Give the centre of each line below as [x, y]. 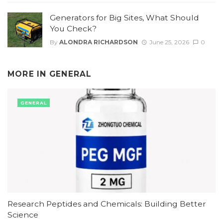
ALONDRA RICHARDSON [99, 42]
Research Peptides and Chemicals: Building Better [107, 204]
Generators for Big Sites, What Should [124, 18]
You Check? [73, 29]
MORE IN [28, 74]
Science [23, 215]
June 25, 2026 [169, 42]
